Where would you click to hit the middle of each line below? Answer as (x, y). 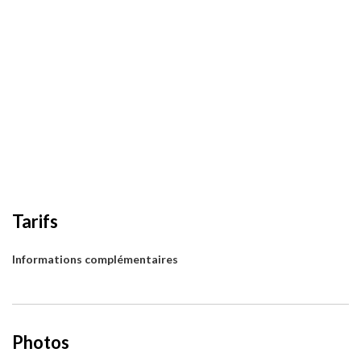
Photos (41, 342)
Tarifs (35, 222)
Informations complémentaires (95, 259)
